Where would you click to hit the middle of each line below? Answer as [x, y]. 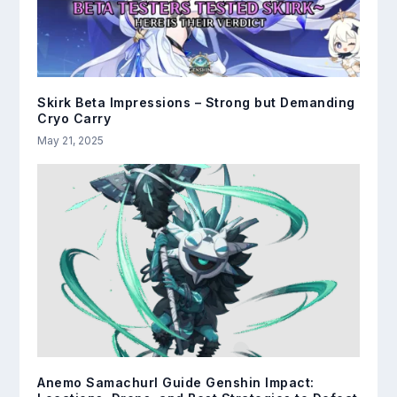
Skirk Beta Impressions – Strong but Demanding [196, 103]
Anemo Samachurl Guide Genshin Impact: [176, 383]
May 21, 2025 [71, 141]
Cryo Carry [74, 119]
